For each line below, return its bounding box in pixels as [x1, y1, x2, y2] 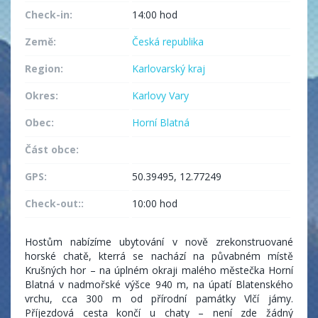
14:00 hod [132, 8, 181, 22]
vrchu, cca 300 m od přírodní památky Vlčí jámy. [25, 292, 293, 306]
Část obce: [25, 143, 79, 157]
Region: [25, 62, 63, 76]
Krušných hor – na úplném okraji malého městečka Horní [25, 263, 293, 278]
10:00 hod [132, 197, 181, 211]
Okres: [25, 89, 58, 103]
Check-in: [25, 8, 72, 22]
